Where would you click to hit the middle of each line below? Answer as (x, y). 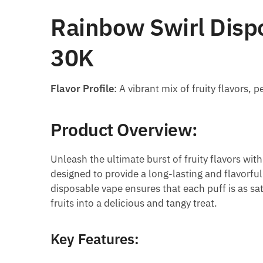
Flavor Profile (82, 88)
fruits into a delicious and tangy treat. (134, 203)
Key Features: (95, 239)
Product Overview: (124, 130)
